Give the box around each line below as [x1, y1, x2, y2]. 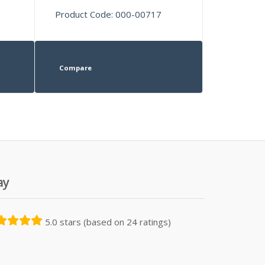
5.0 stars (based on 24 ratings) [45, 215, 171, 228]
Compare [59, 63, 92, 72]
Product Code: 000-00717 [55, 8, 162, 20]
